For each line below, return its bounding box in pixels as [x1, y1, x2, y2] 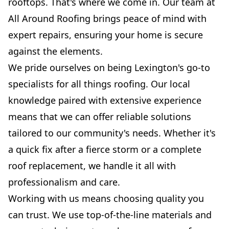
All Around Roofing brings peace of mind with [8, 12, 207, 25]
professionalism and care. [8, 176, 120, 189]
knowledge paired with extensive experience [8, 94, 201, 107]
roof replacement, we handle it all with [8, 159, 176, 172]
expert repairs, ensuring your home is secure [8, 29, 203, 41]
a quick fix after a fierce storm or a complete [8, 143, 201, 156]
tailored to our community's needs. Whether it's [8, 127, 216, 140]
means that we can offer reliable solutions [8, 110, 191, 123]
